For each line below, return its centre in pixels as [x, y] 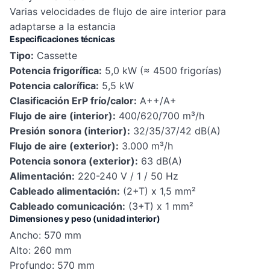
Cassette [55, 55]
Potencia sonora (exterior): [74, 161]
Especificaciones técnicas [62, 39]
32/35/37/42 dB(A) [175, 130]
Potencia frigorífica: [56, 70]
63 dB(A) [160, 161]
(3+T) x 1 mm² [159, 206]
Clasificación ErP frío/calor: [73, 100]
